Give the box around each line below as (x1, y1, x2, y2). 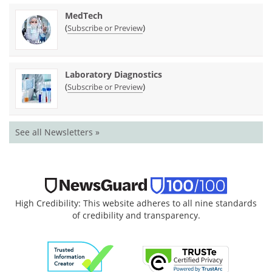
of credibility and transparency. (72, 209, 200, 221)
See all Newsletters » (15, 126, 100, 138)
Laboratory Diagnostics (65, 68, 162, 80)
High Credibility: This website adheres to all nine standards (15, 197, 257, 209)
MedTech (65, 9, 103, 21)
